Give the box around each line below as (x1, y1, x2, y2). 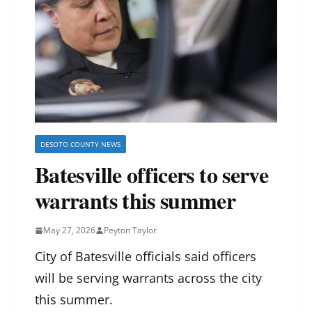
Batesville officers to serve (35, 158, 269, 192)
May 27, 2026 (43, 224, 95, 237)
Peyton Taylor (104, 224, 157, 237)
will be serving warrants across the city (35, 270, 262, 287)
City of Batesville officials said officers (35, 248, 256, 265)
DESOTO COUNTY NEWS (40, 139, 120, 150)
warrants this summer (35, 184, 236, 217)
